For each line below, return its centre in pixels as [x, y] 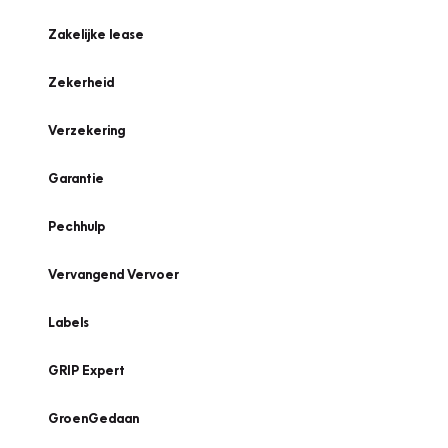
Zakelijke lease [96, 34]
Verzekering [86, 130]
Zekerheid [81, 82]
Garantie [76, 178]
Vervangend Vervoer [113, 274]
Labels [68, 322]
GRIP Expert [86, 370]
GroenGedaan [93, 418]
